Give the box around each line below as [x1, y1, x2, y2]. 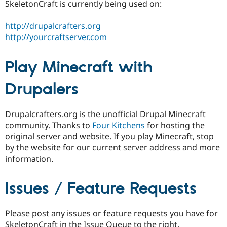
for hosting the [145, 119, 205, 131]
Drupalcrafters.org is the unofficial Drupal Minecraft [5, 108, 206, 120]
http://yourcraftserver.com [5, 31, 107, 43]
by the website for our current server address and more [5, 141, 220, 153]
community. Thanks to [5, 119, 92, 131]
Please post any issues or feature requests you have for [5, 207, 218, 219]
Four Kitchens [92, 119, 145, 131]
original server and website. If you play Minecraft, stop [5, 130, 214, 142]
